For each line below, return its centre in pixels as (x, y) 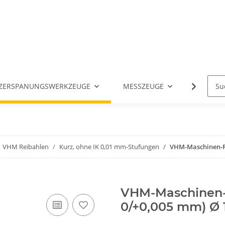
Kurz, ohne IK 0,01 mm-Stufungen (109, 147)
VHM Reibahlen (26, 147)
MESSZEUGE (144, 86)
